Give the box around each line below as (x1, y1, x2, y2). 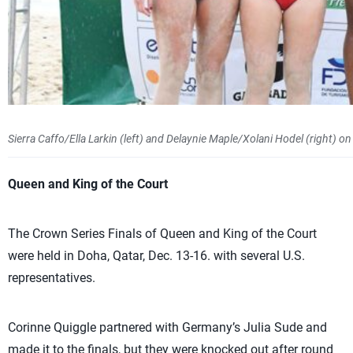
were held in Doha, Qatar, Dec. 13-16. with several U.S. (8, 248, 305, 263)
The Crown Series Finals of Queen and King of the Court (8, 226, 317, 241)
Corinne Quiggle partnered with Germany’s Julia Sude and (8, 320, 327, 335)
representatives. (8, 270, 95, 285)
